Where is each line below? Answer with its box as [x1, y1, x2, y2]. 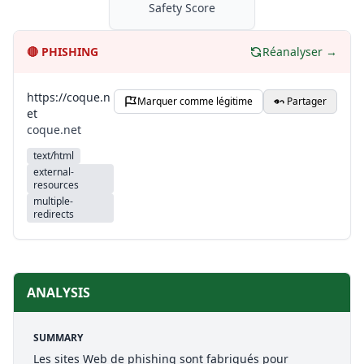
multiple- [33, 194, 73, 208]
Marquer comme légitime [137, 94, 253, 108]
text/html [33, 149, 74, 162]
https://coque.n [27, 89, 110, 105]
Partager [287, 94, 327, 108]
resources [33, 178, 79, 192]
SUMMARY [33, 331, 83, 344]
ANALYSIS [27, 284, 90, 301]
